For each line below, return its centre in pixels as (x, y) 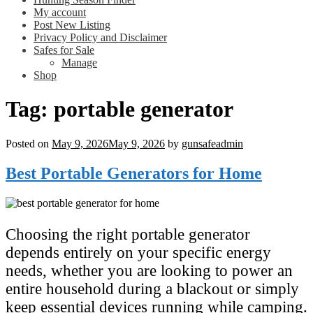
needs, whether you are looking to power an (149, 270)
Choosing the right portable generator (128, 234)
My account (60, 12)
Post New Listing (72, 25)
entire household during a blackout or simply (152, 289)
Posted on (29, 143)
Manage (79, 63)
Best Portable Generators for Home (134, 173)
